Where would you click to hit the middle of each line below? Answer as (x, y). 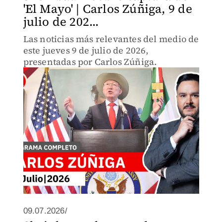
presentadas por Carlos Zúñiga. (90, 62)
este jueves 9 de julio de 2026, (86, 50)
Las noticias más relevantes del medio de (111, 39)
